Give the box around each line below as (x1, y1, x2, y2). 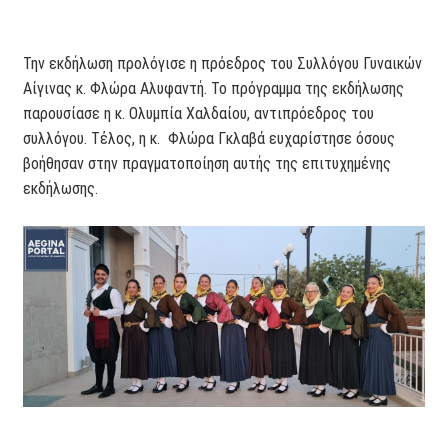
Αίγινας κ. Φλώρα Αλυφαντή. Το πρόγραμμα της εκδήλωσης (23, 79, 405, 99)
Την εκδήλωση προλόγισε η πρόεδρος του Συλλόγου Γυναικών (23, 54, 423, 74)
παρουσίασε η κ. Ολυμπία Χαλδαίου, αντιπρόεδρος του (23, 104, 375, 124)
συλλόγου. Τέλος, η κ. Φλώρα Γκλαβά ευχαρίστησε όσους (23, 129, 396, 149)
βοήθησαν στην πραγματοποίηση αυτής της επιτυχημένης (23, 154, 392, 174)
